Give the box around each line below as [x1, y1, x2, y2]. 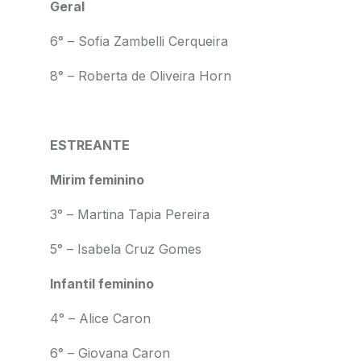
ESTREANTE [49, 137, 130, 153]
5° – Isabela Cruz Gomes [49, 241, 205, 257]
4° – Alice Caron [49, 310, 151, 326]
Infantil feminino [49, 276, 154, 292]
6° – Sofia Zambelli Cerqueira [49, 33, 232, 49]
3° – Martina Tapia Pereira [49, 206, 210, 222]
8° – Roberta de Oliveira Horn [49, 68, 231, 84]
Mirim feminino [49, 172, 144, 188]
